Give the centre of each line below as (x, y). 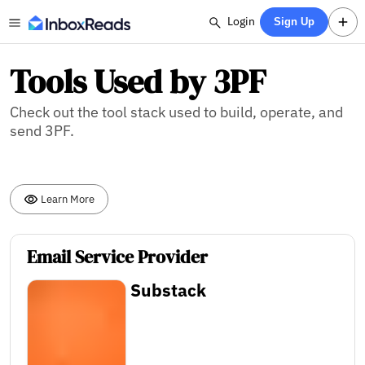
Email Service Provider (117, 257)
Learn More (66, 198)
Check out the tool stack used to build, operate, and (176, 112)
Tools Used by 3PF (138, 81)
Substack (169, 291)
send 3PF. (42, 131)
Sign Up (295, 22)
